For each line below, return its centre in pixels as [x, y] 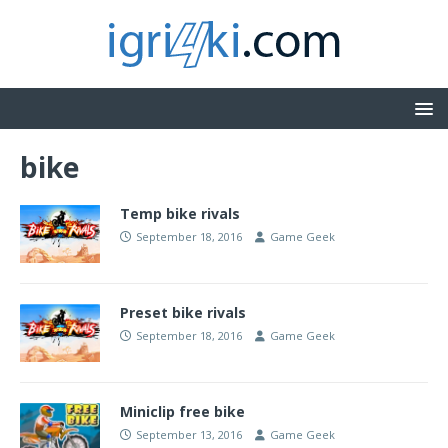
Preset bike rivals [183, 312]
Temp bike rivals [180, 213]
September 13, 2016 [189, 434]
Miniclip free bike [182, 411]
